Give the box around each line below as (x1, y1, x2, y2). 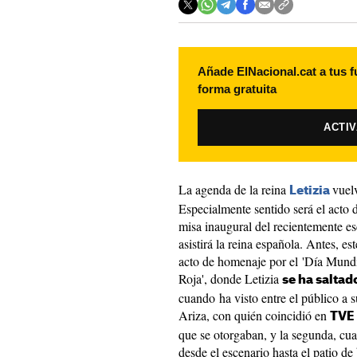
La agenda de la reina (178, 181, 289, 198)
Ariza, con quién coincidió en (178, 307, 330, 324)
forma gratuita (198, 82, 277, 96)
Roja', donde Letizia (178, 270, 282, 287)
